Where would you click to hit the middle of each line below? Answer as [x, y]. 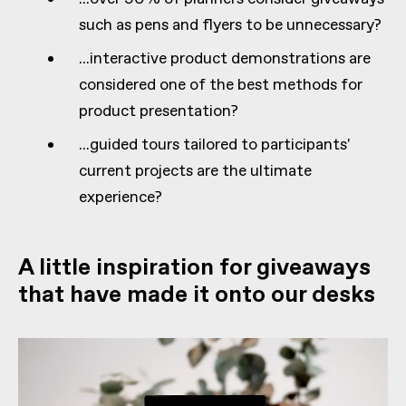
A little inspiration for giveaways [194, 268]
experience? [121, 197]
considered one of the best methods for [221, 85]
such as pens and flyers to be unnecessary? [231, 25]
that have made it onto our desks [197, 295]
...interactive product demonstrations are [225, 58]
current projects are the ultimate [196, 171]
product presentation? [159, 111]
